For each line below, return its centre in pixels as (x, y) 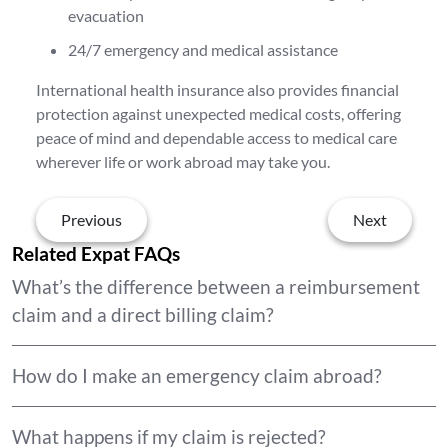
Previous (91, 220)
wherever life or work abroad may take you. (183, 161)
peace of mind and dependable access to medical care (216, 137)
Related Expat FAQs (96, 254)
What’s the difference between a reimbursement (216, 287)
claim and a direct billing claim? (143, 315)
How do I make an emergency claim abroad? (197, 376)
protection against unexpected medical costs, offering (218, 113)
